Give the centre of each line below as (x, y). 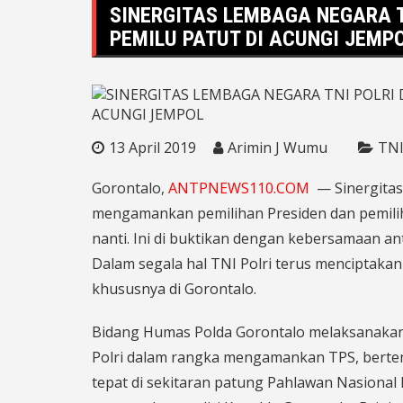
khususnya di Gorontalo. (174, 288)
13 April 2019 (152, 147)
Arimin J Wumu (278, 147)
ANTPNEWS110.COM (239, 188)
